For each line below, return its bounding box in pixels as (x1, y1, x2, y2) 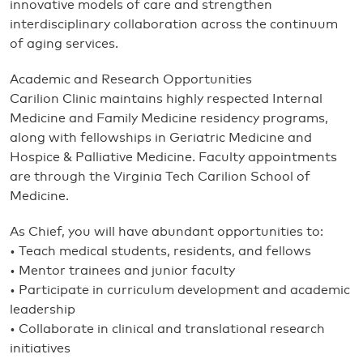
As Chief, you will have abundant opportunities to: (10, 225, 323, 238)
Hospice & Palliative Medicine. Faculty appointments (10, 151, 337, 164)
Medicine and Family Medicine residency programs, (10, 112, 328, 125)
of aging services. (10, 37, 118, 50)
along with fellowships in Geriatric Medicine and (10, 131, 312, 144)
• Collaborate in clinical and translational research (10, 322, 325, 335)
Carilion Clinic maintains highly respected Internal (10, 92, 322, 105)
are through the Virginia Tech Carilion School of (10, 170, 310, 183)
